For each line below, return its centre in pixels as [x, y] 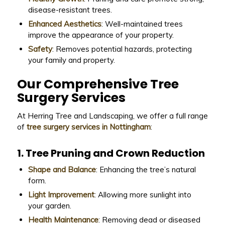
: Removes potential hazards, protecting [122, 49]
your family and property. [71, 60]
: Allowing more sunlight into [143, 195]
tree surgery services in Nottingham [88, 127]
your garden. [49, 206]
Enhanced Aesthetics [65, 24]
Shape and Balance [62, 170]
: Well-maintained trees [142, 24]
